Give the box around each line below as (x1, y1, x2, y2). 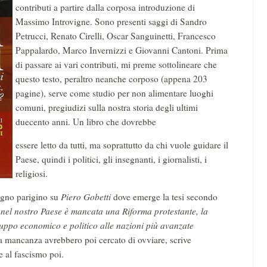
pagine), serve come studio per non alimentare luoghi (15, 87, 213, 99)
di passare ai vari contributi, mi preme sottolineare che (15, 58, 217, 70)
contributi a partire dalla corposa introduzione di (15, 1, 195, 13)
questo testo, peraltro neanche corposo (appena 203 (15, 73, 207, 85)
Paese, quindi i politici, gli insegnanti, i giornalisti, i (15, 153, 207, 165)
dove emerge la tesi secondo (113, 191, 218, 203)
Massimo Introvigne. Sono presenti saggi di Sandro (15, 15, 207, 27)
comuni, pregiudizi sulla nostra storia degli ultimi (15, 101, 198, 113)
